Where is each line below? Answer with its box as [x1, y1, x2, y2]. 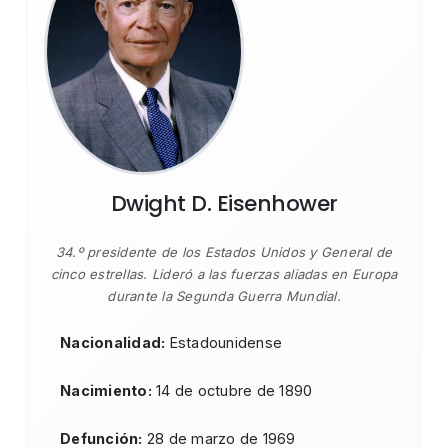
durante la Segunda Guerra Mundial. [107, 288, 341, 305]
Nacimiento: [60, 382, 152, 400]
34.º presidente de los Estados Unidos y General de [55, 244, 393, 261]
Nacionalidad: [60, 334, 166, 352]
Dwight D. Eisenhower [110, 188, 338, 220]
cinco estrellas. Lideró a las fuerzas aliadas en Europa [50, 266, 398, 283]
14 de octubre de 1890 [151, 382, 313, 400]
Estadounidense [165, 334, 282, 352]
